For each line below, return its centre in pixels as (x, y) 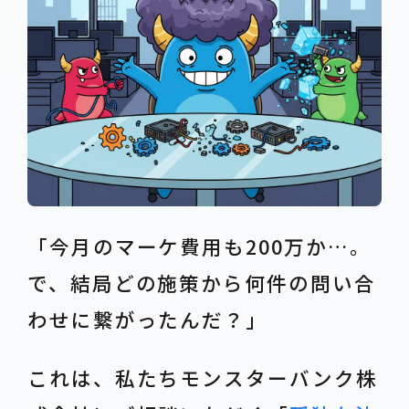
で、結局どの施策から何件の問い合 (201, 282)
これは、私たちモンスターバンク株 (202, 377)
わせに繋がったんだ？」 (147, 319)
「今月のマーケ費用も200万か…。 (199, 246)
